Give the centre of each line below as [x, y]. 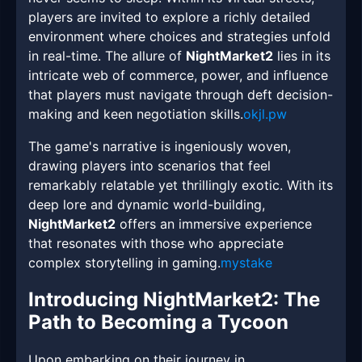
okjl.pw [265, 114]
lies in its [302, 56]
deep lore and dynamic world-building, [147, 205]
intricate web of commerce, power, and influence [178, 76]
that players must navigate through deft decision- [181, 95]
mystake [246, 263]
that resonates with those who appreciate [156, 244]
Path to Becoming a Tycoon [158, 322]
